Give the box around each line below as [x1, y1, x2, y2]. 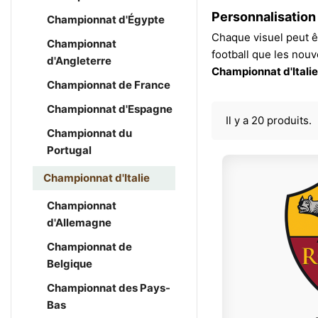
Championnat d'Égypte [47, 13, 165, 26]
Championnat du [47, 126, 132, 140]
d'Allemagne [47, 216, 111, 229]
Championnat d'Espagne [47, 102, 172, 116]
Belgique [47, 257, 92, 270]
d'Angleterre [47, 54, 111, 67]
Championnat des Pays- [47, 281, 170, 295]
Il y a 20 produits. [225, 114, 312, 128]
